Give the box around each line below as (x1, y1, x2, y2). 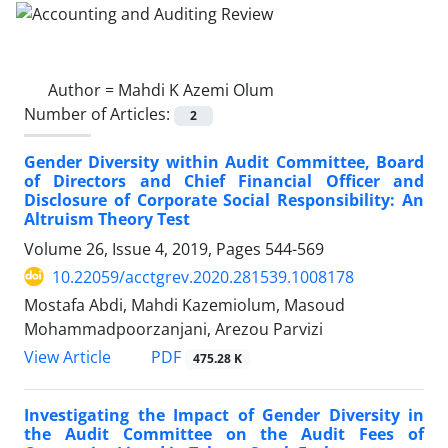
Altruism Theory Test (24, 207, 190, 230)
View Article (24, 346, 111, 368)
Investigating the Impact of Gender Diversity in (24, 404, 424, 427)
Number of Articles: (24, 102, 174, 125)
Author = (48, 78, 118, 101)
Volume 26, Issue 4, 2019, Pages (24, 237, 265, 260)
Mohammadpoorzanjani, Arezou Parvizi (24, 317, 323, 340)
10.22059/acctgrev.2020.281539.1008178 (52, 265, 354, 288)
